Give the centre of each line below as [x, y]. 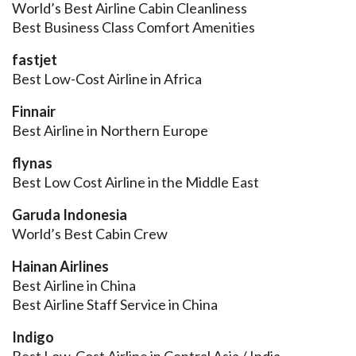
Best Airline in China [74, 286]
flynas [32, 163]
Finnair [34, 112]
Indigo [33, 337]
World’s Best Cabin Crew [90, 234]
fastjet [35, 60]
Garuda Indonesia [70, 215]
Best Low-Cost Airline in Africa [107, 79]
